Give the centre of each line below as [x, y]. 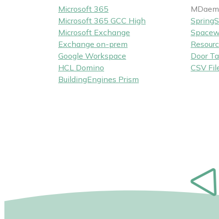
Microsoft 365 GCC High [102, 20]
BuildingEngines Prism [99, 79]
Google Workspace [92, 55]
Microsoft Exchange [94, 32]
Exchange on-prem [93, 44]
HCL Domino [81, 67]
